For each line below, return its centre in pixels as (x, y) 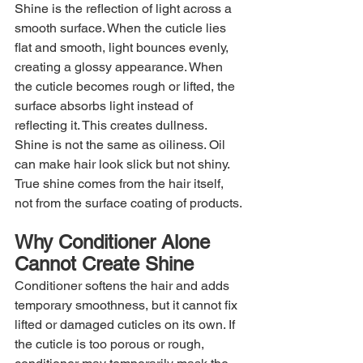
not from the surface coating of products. (128, 203)
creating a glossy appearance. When (120, 66)
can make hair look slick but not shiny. (124, 164)
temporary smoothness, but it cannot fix (128, 305)
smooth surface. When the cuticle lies (122, 28)
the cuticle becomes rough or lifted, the (126, 86)
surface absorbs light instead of (105, 105)
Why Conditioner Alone (115, 241)
